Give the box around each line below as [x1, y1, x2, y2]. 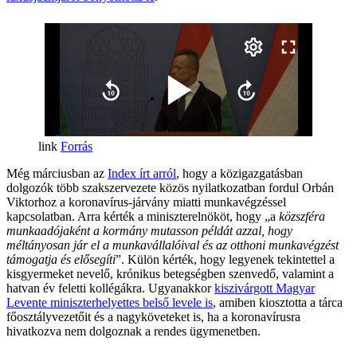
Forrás [61, 139, 92, 153]
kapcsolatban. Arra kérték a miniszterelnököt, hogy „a [6, 209, 276, 223]
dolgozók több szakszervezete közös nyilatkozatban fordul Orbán [6, 180, 334, 194]
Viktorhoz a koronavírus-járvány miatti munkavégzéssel [6, 194, 286, 209]
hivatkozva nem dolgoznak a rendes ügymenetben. [6, 324, 261, 338]
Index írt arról [108, 166, 176, 180]
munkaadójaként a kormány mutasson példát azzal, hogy [6, 223, 292, 237]
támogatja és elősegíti [6, 252, 116, 266]
